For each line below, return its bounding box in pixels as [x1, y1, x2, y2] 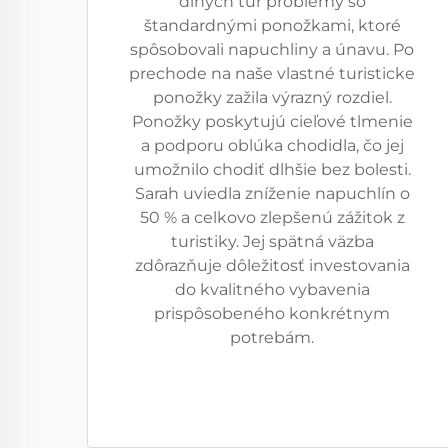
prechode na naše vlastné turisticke [129, 64, 415, 83]
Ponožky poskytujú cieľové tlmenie [131, 112, 413, 131]
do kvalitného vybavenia [174, 280, 370, 299]
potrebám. [230, 328, 314, 347]
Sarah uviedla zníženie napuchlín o [134, 184, 410, 203]
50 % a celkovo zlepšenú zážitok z [139, 208, 405, 227]
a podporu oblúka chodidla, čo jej [140, 136, 404, 155]
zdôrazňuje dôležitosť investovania [134, 256, 410, 275]
